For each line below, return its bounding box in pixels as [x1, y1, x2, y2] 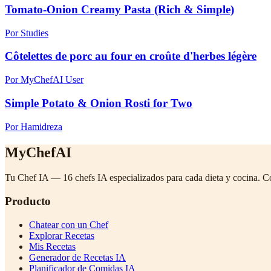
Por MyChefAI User [5, 74, 83, 85]
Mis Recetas [29, 241, 76, 252]
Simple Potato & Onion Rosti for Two [5, 96, 192, 109]
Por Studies [5, 27, 48, 38]
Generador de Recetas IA [29, 252, 126, 263]
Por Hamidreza [5, 121, 62, 132]
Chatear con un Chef [29, 219, 108, 230]
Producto [5, 195, 51, 208]
